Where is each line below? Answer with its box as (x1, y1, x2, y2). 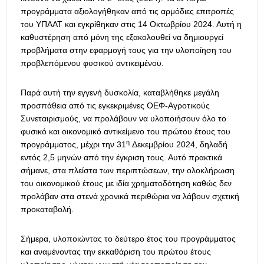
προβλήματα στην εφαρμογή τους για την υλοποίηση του (21, 45, 232, 55)
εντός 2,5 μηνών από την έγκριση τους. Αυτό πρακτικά (21, 153, 222, 163)
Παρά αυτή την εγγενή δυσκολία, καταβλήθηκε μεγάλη (21, 88, 219, 98)
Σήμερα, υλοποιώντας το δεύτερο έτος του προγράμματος (21, 234, 236, 244)
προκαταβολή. (21, 204, 74, 214)
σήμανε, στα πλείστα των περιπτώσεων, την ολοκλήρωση (21, 166, 235, 176)
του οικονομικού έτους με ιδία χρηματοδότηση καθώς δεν (21, 179, 232, 189)
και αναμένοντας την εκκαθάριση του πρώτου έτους (21, 247, 211, 257)
